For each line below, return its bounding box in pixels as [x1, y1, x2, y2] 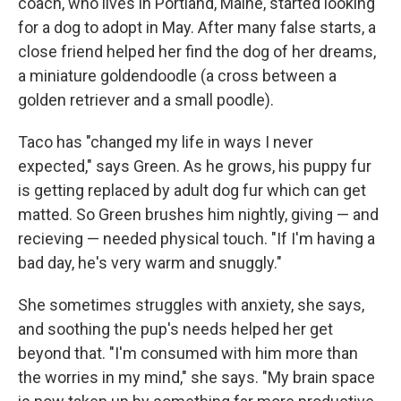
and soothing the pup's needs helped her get [18, 319, 333, 338]
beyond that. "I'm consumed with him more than [18, 343, 358, 363]
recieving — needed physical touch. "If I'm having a [18, 228, 375, 248]
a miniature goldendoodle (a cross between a [18, 65, 337, 85]
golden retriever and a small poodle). [18, 90, 274, 109]
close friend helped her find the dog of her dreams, [18, 41, 376, 61]
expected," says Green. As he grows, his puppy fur [18, 156, 371, 175]
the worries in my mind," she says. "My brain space [18, 367, 375, 387]
